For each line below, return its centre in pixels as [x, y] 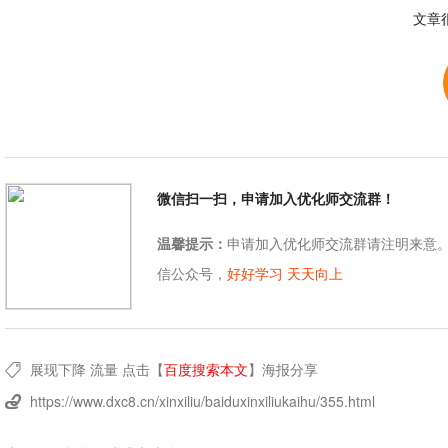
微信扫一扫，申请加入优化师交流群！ [275, 198]
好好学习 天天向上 [284, 273]
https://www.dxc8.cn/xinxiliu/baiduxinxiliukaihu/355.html [202, 401]
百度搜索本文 [205, 369]
